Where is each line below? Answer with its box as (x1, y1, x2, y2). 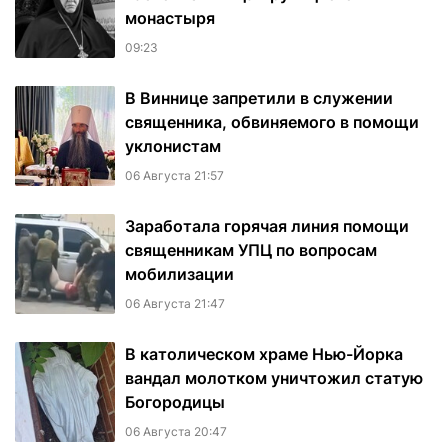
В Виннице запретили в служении (125, 88, 393, 109)
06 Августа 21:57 (125, 168, 224, 184)
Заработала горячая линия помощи (125, 216, 409, 237)
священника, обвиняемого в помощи (125, 112, 419, 133)
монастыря (125, 8, 215, 29)
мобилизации (125, 264, 234, 285)
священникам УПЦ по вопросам (125, 240, 377, 261)
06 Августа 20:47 (125, 424, 227, 440)
